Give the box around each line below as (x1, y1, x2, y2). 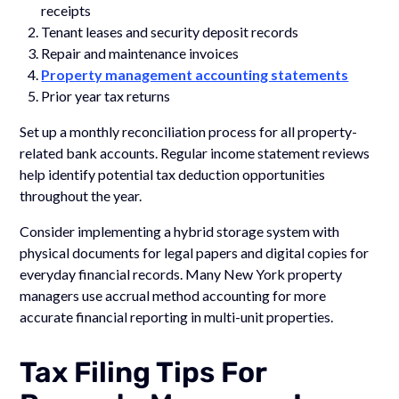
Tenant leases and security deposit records (41, 22, 299, 40)
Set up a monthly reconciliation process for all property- (20, 122, 358, 140)
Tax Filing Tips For (20, 354, 267, 389)
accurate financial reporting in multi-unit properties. (20, 307, 334, 325)
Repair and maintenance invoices (41, 44, 240, 61)
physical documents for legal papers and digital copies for (20, 243, 370, 261)
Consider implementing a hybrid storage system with (20, 222, 340, 240)
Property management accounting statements (41, 65, 349, 83)
